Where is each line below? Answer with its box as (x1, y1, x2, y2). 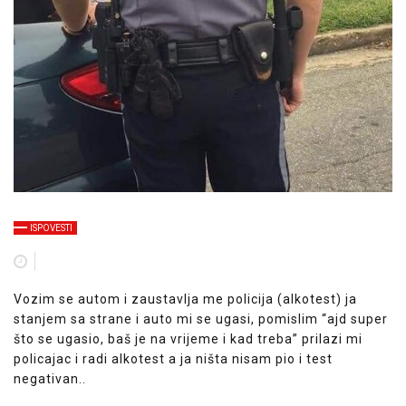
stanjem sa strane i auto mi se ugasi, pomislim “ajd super (14, 311, 388, 326)
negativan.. (14, 371, 90, 386)
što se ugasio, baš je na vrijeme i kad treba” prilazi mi (14, 331, 362, 346)
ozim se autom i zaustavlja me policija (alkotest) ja (23, 291, 357, 306)
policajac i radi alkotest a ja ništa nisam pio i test (14, 351, 333, 366)
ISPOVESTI (30, 222, 72, 233)
